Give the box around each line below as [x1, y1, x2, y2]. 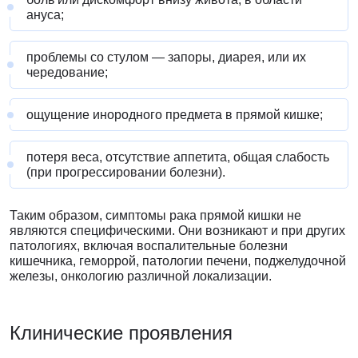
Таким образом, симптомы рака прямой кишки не [10, 209, 301, 223]
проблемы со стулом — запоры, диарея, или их [26, 50, 306, 65]
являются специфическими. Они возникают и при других [10, 224, 345, 238]
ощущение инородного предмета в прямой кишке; [26, 108, 323, 122]
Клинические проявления [10, 322, 233, 344]
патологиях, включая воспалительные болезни [10, 239, 288, 253]
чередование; [26, 66, 108, 80]
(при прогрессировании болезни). [26, 165, 225, 180]
